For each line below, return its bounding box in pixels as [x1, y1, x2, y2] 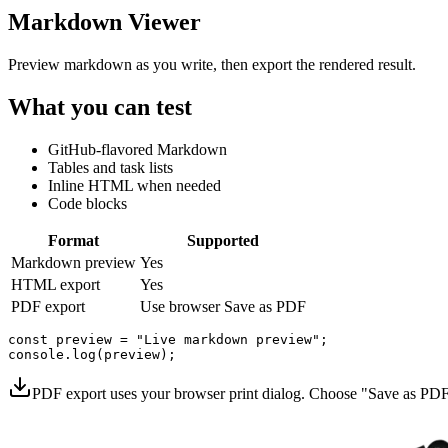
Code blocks [48, 195, 127, 213]
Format [48, 232, 99, 250]
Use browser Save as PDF [140, 298, 306, 316]
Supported [187, 232, 259, 250]
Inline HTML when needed [48, 177, 221, 195]
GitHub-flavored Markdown [48, 141, 227, 159]
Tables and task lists [48, 159, 173, 177]
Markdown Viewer [8, 9, 201, 36]
